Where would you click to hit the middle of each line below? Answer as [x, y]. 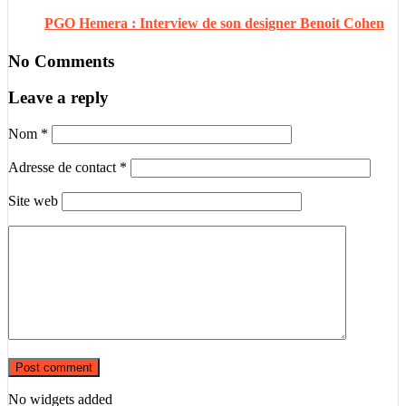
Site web [33, 201]
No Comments [61, 61]
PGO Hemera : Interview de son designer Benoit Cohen [214, 24]
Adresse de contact [64, 168]
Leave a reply [58, 98]
